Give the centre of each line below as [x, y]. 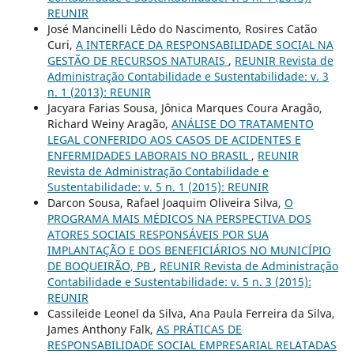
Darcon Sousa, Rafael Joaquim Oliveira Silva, [166, 203]
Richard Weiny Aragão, [109, 124]
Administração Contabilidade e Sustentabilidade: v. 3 [188, 77]
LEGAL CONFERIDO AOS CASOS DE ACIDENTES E [174, 140]
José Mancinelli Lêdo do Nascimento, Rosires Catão [182, 29]
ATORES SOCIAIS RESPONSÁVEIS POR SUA [158, 235]
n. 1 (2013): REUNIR [99, 92]
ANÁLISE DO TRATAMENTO [242, 124]
